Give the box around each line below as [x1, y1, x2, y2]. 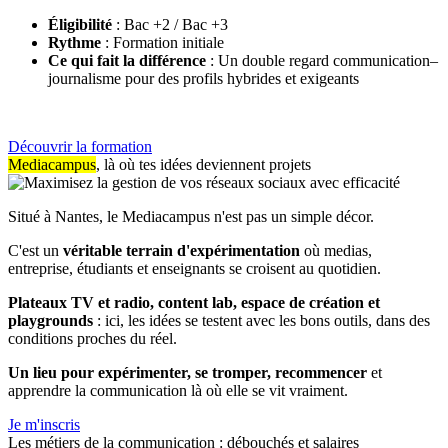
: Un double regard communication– [206, 52, 438, 70]
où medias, [300, 242, 372, 260]
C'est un [8, 242, 63, 260]
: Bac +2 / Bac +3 [116, 16, 228, 34]
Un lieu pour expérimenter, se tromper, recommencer [8, 364, 371, 382]
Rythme [48, 34, 105, 52]
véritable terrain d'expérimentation [63, 242, 300, 260]
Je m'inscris [8, 416, 80, 434]
